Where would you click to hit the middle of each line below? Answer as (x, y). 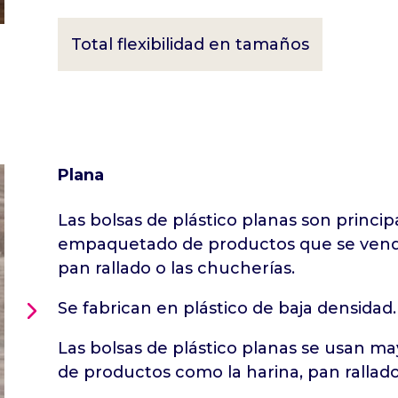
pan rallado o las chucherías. (176, 269)
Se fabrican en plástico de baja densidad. (227, 309)
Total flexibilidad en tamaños (190, 45)
